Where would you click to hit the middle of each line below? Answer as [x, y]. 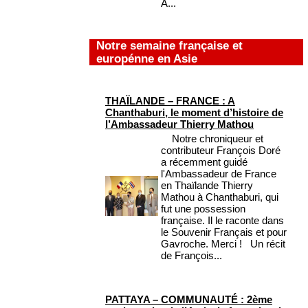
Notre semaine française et [169, 46]
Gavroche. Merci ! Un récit [223, 244]
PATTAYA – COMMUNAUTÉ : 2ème [189, 300]
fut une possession [203, 209]
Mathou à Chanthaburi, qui [220, 197]
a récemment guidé [204, 162]
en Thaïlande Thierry [207, 186]
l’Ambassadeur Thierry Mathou [179, 124]
